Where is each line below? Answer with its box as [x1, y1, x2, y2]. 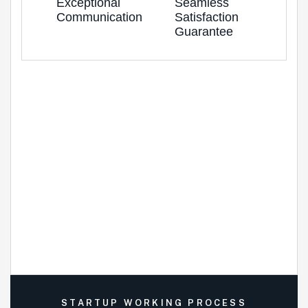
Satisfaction [175, 10, 239, 24]
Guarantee [175, 25, 233, 38]
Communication [56, 10, 142, 24]
